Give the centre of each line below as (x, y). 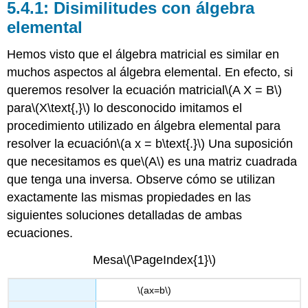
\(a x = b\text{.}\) (161, 144)
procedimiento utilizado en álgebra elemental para (144, 126)
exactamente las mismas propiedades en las (129, 198)
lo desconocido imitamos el (166, 108)
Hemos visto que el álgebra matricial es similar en (143, 55)
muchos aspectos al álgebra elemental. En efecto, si (150, 73)
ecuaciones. (40, 233)
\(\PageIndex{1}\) (169, 260)
